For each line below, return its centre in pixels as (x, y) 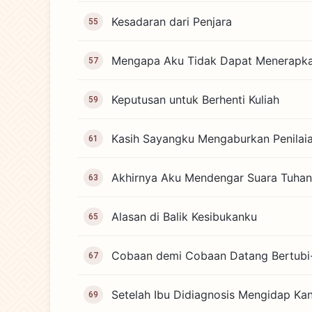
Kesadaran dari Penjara (172, 21)
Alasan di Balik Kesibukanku (184, 216)
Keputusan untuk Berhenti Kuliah (195, 99)
